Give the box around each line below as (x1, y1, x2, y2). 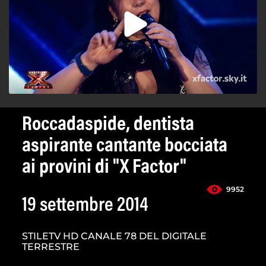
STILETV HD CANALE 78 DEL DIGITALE (22, 230, 207, 242)
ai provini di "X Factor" (22, 158, 186, 179)
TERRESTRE (22, 241, 80, 253)
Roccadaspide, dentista (22, 115, 194, 136)
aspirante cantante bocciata (22, 137, 227, 157)
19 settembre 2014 (22, 196, 148, 217)
